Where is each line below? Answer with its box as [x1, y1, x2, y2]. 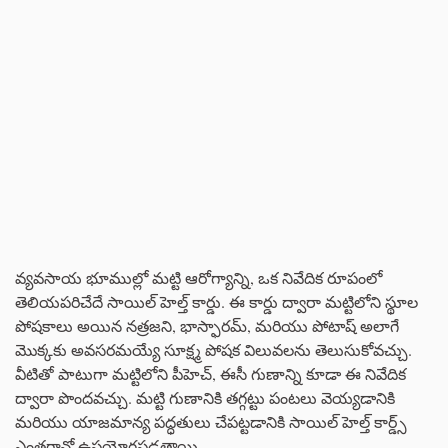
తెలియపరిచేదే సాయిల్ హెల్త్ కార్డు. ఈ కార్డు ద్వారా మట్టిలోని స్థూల [15, 290, 418, 312]
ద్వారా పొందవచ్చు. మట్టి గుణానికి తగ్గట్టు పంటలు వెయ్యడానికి [15, 386, 395, 408]
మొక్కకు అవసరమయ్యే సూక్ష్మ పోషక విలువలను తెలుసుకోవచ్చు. [15, 338, 412, 360]
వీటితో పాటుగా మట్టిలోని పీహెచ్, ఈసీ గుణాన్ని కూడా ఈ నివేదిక [15, 362, 406, 384]
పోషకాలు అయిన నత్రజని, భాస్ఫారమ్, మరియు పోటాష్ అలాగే [15, 314, 399, 336]
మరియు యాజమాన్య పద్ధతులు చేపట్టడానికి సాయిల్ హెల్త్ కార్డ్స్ [15, 410, 407, 432]
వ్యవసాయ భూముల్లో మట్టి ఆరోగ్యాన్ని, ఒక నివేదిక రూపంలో [15, 266, 382, 288]
